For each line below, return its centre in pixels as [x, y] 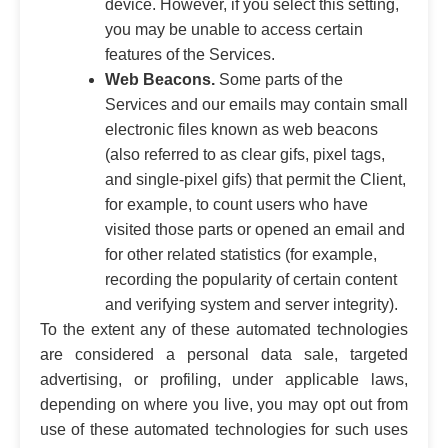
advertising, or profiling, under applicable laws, [224, 379]
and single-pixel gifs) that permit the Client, [255, 179]
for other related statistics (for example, [241, 254]
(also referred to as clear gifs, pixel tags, [245, 154]
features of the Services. [190, 54]
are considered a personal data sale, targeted [224, 354]
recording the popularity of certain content [251, 279]
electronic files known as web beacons [241, 129]
